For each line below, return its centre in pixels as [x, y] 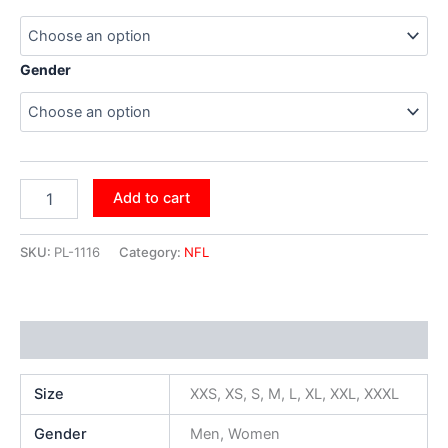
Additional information [99, 340]
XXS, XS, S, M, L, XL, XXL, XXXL [294, 394]
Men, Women [234, 434]
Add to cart [151, 198]
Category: [151, 251]
